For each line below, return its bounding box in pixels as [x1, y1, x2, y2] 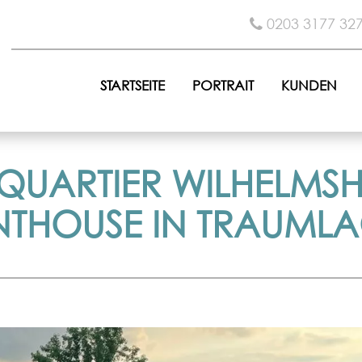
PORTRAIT [192, 77, 254, 94]
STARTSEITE [100, 77, 165, 94]
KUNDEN [281, 77, 337, 94]
